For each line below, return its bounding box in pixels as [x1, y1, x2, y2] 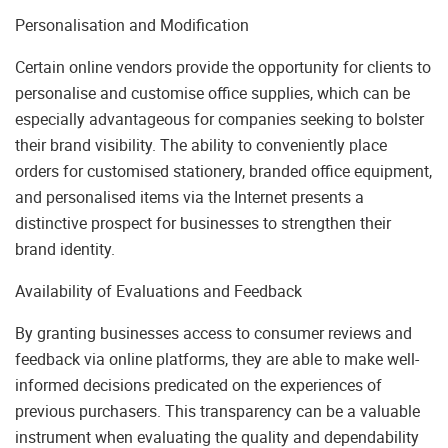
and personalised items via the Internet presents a [15, 186, 364, 209]
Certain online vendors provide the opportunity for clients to [15, 56, 431, 79]
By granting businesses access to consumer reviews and [15, 322, 412, 345]
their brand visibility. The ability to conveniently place [15, 134, 387, 157]
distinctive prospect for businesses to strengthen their [15, 212, 391, 235]
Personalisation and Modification [15, 14, 249, 37]
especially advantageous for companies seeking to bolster [15, 108, 424, 131]
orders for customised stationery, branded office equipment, [15, 160, 432, 183]
